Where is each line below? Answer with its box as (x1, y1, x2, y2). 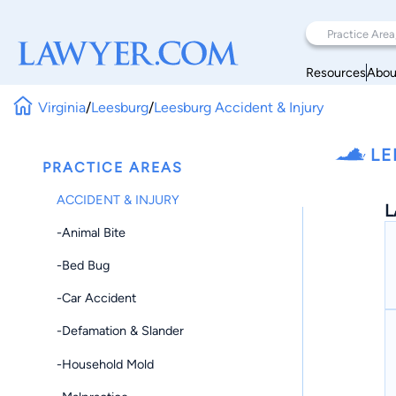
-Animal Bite (57, 224, 126, 240)
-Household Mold (57, 355, 154, 372)
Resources (306, 64, 366, 80)
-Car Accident (57, 290, 136, 307)
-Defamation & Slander (57, 323, 184, 339)
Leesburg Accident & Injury (154, 98, 324, 116)
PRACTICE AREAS (42, 159, 183, 176)
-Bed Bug (57, 256, 110, 273)
